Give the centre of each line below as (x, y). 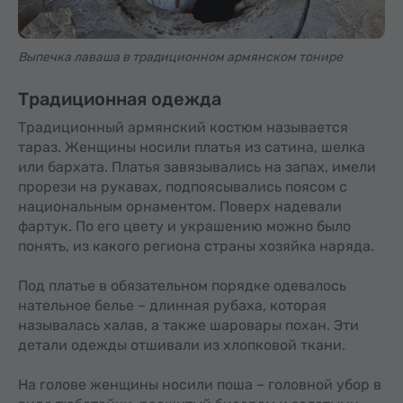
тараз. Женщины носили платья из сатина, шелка (192, 147)
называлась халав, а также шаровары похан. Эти (188, 325)
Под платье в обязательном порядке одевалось (182, 286)
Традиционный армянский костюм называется (183, 127)
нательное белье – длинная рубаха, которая (172, 305)
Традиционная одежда (120, 99)
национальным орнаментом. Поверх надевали (180, 206)
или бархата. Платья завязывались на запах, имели (197, 167)
